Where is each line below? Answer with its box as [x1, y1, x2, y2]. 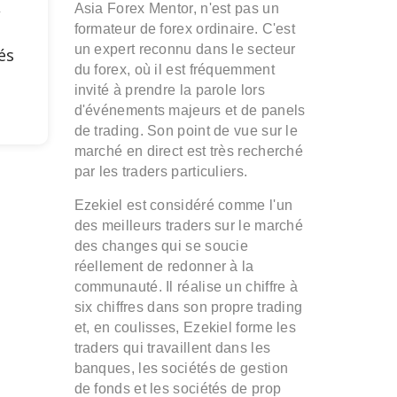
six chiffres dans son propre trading [74, 300, 303, 315]
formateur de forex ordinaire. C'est [74, 21, 296, 37]
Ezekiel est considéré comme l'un [74, 198, 293, 214]
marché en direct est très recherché [74, 144, 304, 160]
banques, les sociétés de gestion [74, 361, 289, 377]
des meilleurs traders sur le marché [74, 218, 304, 234]
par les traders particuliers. [74, 164, 248, 180]
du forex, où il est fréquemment [74, 62, 275, 78]
